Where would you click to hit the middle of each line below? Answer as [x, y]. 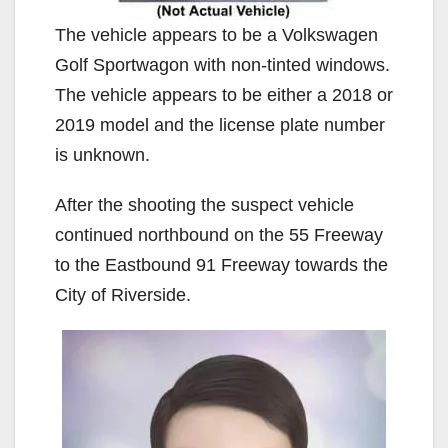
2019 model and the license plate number [220, 124]
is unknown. [102, 154]
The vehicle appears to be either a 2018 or [224, 94]
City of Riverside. [123, 294]
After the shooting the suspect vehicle [204, 204]
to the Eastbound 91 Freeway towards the [221, 264]
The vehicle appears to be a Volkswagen [216, 34]
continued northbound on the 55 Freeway [219, 234]
